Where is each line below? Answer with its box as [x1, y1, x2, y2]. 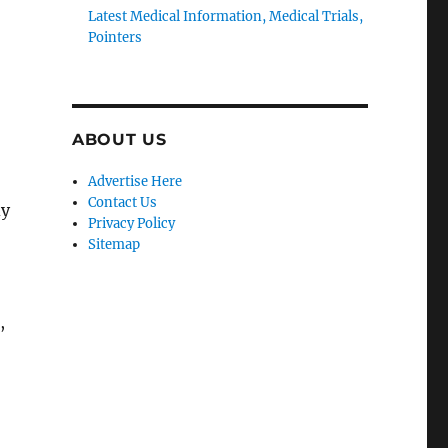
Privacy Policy [88, 215, 176, 232]
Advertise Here [88, 173, 183, 190]
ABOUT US [71, 130, 167, 149]
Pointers [88, 29, 143, 46]
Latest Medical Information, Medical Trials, [88, 8, 364, 25]
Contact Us [88, 194, 158, 211]
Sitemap [88, 236, 141, 253]
